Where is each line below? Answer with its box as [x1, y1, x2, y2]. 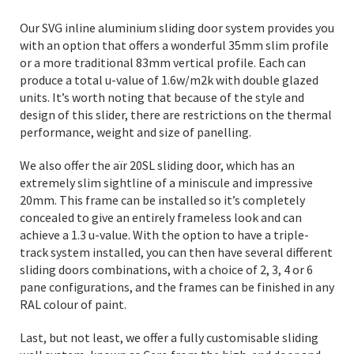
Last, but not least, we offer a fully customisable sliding [20, 330, 318, 345]
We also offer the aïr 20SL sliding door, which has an [20, 157, 295, 173]
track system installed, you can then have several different [20, 244, 333, 260]
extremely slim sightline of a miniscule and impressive [20, 175, 313, 190]
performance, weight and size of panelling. [20, 124, 251, 140]
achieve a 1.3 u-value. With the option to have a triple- [20, 227, 309, 243]
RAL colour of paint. [20, 296, 126, 312]
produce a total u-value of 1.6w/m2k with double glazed [20, 72, 318, 88]
